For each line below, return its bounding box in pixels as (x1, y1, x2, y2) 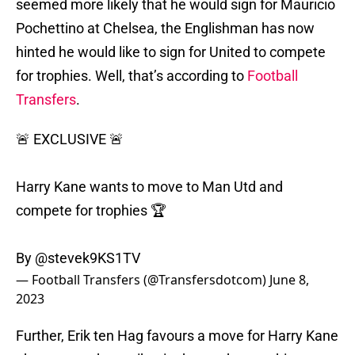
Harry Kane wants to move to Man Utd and (16, 178, 283, 196)
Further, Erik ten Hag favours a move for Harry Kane (16, 327, 338, 345)
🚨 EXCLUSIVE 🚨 (16, 131, 124, 148)
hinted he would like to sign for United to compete (16, 44, 326, 61)
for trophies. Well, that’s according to (16, 67, 247, 85)
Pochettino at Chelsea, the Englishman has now (16, 20, 315, 37)
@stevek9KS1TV (35, 250, 140, 267)
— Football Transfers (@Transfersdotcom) (16, 271, 269, 289)
